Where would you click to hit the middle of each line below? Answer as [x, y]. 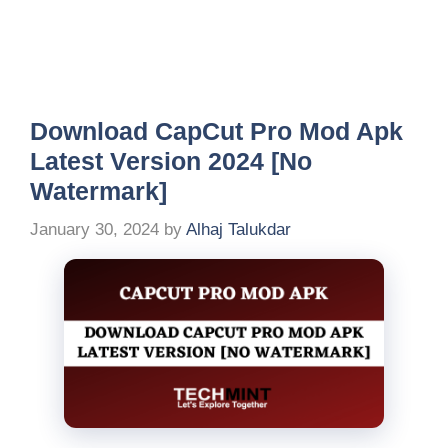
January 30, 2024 [94, 229]
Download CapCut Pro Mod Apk [216, 131]
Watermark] [98, 191]
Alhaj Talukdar [238, 229]
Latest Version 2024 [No [171, 161]
